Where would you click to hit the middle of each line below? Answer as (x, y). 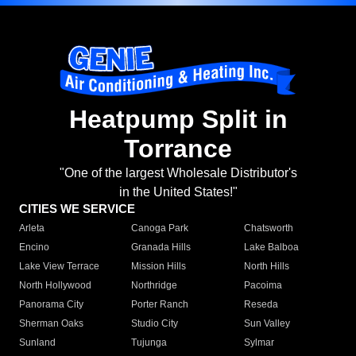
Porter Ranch (160, 305)
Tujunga (149, 343)
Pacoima (263, 286)
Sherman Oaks (51, 324)
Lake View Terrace (59, 267)
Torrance (178, 149)
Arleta (32, 228)
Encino (34, 248)
